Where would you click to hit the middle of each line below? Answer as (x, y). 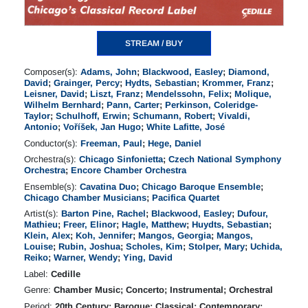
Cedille (66, 274)
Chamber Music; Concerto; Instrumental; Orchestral (163, 290)
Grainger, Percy (87, 83)
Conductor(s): (52, 143)
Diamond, (249, 72)
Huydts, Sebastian (230, 225)
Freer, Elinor (90, 225)
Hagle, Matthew (154, 225)
